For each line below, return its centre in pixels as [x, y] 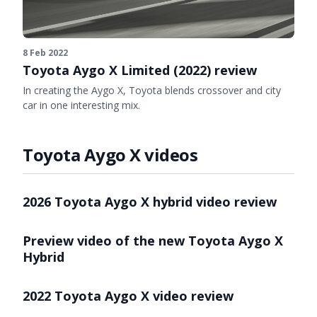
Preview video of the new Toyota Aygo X [153, 241]
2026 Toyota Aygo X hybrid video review [150, 202]
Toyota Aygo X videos [110, 155]
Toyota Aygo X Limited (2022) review [140, 70]
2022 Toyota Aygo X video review [128, 296]
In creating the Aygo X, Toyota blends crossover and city [152, 91]
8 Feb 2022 [45, 52]
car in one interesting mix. [81, 105]
